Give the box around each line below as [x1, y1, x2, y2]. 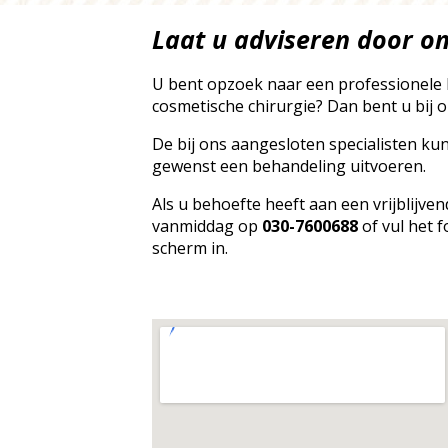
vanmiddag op [152, 214, 262, 237]
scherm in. [152, 236, 228, 259]
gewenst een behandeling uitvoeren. [152, 154, 426, 177]
